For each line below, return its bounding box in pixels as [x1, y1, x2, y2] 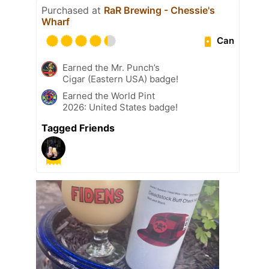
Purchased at [41, 4, 104, 16]
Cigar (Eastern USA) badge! [62, 73, 178, 85]
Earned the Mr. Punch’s [62, 61, 160, 73]
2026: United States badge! [62, 101, 178, 113]
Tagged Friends [41, 121, 115, 134]
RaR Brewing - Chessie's [104, 4, 215, 16]
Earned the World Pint [62, 89, 155, 101]
